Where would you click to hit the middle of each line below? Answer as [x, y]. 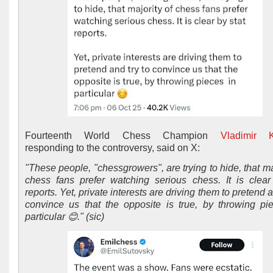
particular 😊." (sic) [65, 217]
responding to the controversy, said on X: [114, 148]
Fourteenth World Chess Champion [123, 136]
